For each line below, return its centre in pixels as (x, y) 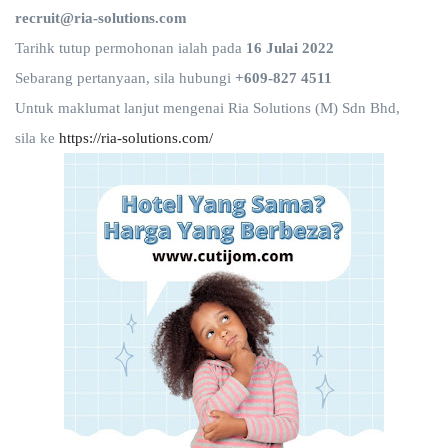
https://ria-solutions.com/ (136, 138)
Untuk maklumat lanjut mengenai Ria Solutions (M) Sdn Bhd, (207, 108)
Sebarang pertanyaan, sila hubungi (125, 78)
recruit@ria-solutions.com (101, 18)
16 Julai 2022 (290, 48)
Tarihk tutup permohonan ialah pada (130, 48)
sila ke (37, 138)
